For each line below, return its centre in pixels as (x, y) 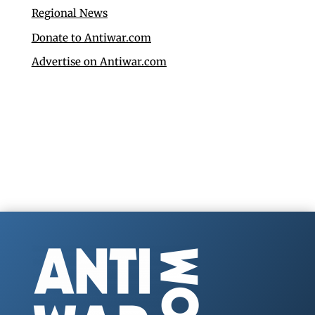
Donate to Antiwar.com (91, 37)
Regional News (69, 13)
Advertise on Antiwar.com (99, 62)
